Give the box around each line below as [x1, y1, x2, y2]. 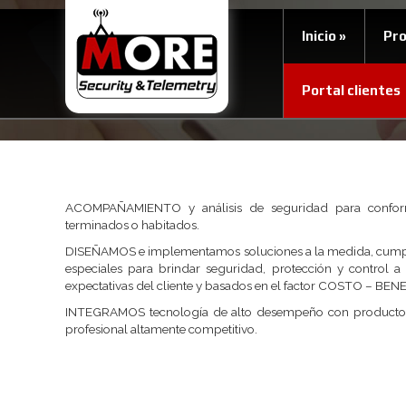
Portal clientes [302, 82, 401, 98]
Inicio [302, 28, 336, 43]
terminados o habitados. [65, 217, 199, 232]
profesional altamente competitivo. [65, 322, 257, 336]
